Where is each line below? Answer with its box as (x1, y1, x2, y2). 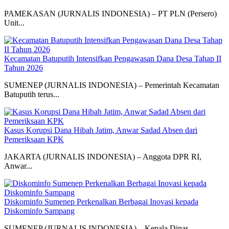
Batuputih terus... (4, 90, 59, 99)
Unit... (4, 18, 25, 28)
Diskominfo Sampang (4, 207, 75, 216)
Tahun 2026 (4, 63, 43, 73)
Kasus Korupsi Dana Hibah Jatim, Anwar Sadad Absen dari (4, 126, 197, 135)
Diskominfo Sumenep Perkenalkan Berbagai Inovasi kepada (4, 197, 198, 207)
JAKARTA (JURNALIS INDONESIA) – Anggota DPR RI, (4, 152, 201, 162)
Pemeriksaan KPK (4, 135, 64, 144)
